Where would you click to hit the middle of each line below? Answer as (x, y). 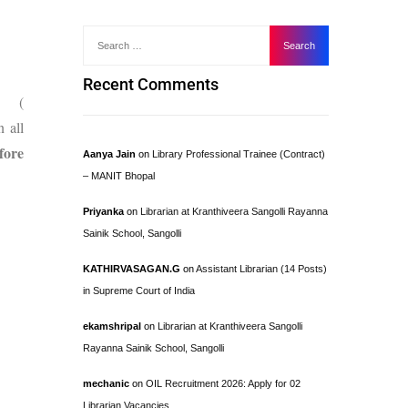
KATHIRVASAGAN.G (132, 269)
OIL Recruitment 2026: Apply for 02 (223, 383)
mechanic (106, 383)
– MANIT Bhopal (119, 176)
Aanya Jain (109, 154)
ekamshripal (112, 326)
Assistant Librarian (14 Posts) (261, 269)
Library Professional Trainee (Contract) (239, 154)
